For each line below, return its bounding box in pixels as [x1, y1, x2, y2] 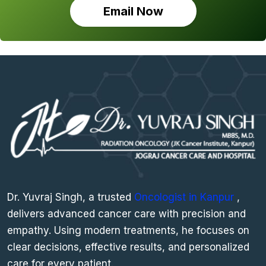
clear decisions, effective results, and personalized [7, 241, 249, 254]
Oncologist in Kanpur [134, 191, 237, 204]
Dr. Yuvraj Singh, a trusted [7, 191, 134, 204]
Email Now [103, 4, 163, 19]
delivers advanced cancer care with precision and [7, 208, 246, 220]
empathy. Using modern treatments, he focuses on [7, 224, 249, 237]
